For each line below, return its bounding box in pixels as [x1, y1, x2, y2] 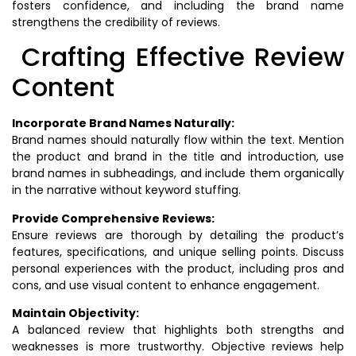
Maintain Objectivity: [12, 305, 139, 322]
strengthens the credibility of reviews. [12, 14, 220, 30]
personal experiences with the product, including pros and [12, 260, 344, 277]
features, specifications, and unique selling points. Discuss [12, 243, 344, 260]
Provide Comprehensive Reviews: [12, 210, 215, 226]
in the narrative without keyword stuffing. [12, 182, 241, 199]
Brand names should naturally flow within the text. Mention [12, 132, 344, 149]
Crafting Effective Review [12, 39, 344, 75]
